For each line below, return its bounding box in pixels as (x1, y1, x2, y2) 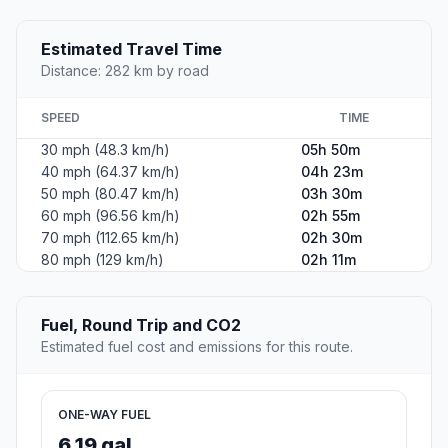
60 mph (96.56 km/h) (41, 207, 180, 225)
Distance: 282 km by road (41, 62, 209, 80)
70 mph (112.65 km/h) (41, 229, 180, 247)
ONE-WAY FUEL (58, 407, 151, 423)
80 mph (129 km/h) (41, 251, 164, 269)
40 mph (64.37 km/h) (41, 163, 180, 181)
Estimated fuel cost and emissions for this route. (41, 338, 353, 356)
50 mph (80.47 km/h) (41, 185, 180, 203)
